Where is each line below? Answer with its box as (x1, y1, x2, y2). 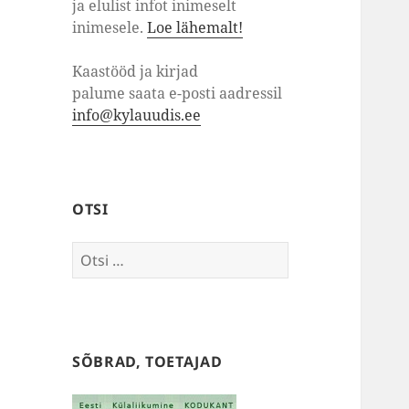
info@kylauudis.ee (72, 105, 202, 126)
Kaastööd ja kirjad (72, 61, 199, 82)
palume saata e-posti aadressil (72, 83, 283, 104)
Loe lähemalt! (147, 17, 244, 38)
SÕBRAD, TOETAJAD (72, 351, 223, 372)
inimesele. (72, 17, 148, 38)
